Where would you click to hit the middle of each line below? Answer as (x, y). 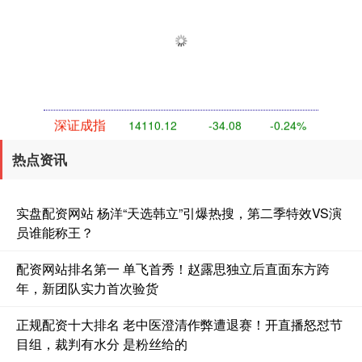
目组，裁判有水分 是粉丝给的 (102, 343)
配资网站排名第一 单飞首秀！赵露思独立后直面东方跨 (173, 268)
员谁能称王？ (55, 232)
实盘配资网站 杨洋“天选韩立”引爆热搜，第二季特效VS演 (179, 213)
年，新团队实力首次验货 (87, 288)
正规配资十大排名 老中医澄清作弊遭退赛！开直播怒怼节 (179, 324)
